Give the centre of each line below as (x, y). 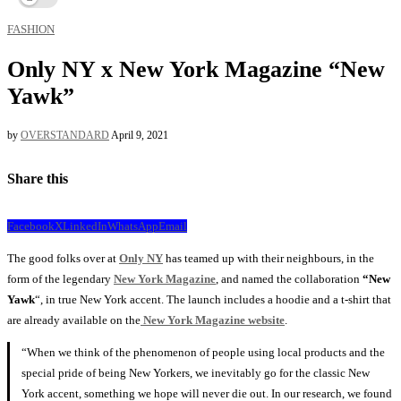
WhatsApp (133, 226)
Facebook (31, 226)
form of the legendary (60, 278)
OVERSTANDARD (65, 136)
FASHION (31, 29)
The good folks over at (63, 258)
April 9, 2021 (140, 136)
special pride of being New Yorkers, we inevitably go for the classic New (196, 372)
